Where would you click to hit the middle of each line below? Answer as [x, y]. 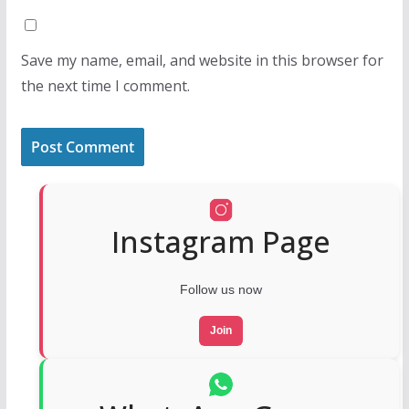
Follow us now [220, 289]
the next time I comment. [105, 86]
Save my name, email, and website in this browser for [202, 60]
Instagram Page [220, 241]
